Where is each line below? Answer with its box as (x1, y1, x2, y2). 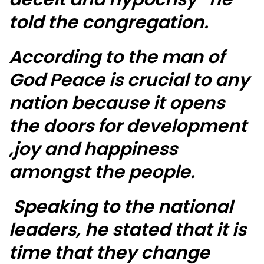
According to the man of (9, 45, 225, 70)
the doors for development (9, 114, 247, 139)
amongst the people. (9, 160, 195, 185)
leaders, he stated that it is (9, 217, 246, 243)
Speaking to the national (9, 194, 233, 220)
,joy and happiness (9, 137, 177, 162)
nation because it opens (9, 91, 225, 116)
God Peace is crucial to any (9, 68, 249, 93)
